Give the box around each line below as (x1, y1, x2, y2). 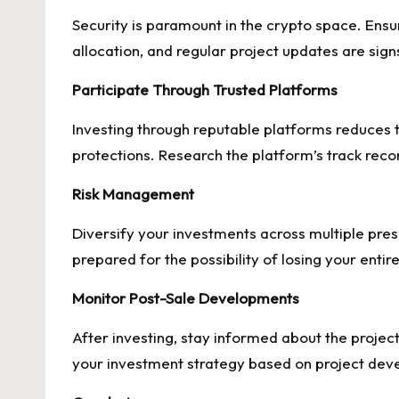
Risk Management (72, 184, 194, 203)
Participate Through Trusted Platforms (72, 80, 338, 99)
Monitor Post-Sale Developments (72, 289, 299, 307)
